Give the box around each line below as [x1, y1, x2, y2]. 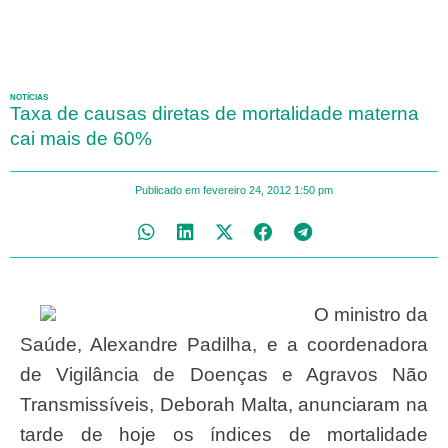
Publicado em [134, 183, 200, 196]
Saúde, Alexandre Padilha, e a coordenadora [20, 334, 428, 355]
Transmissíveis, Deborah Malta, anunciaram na [20, 394, 428, 415]
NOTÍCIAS [10, 92, 48, 102]
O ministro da [314, 304, 329, 325]
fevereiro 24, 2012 [202, 183, 291, 196]
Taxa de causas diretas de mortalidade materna [10, 102, 419, 124]
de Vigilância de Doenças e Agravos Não [20, 364, 428, 385]
